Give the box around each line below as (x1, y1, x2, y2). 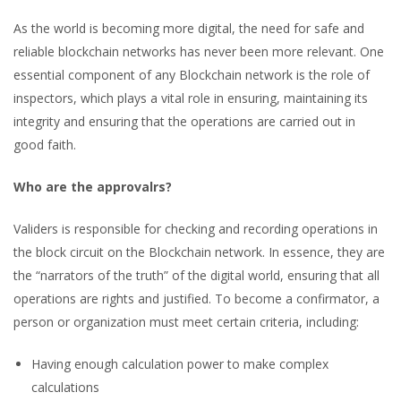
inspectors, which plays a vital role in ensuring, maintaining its (13, 90, 368, 107)
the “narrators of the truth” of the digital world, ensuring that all (13, 267, 380, 284)
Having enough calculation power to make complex (31, 355, 328, 372)
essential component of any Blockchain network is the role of (13, 66, 370, 83)
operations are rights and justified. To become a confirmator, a (13, 290, 380, 307)
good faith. (13, 136, 76, 153)
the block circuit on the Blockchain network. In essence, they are (13, 243, 385, 260)
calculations (31, 379, 99, 396)
